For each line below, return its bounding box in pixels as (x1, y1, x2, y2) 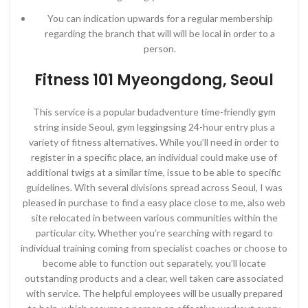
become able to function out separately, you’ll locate (42, 257, 266, 269)
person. (144, 43, 176, 54)
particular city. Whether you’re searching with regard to (35, 227, 273, 239)
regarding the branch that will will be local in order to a (45, 27, 275, 39)
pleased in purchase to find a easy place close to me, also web (23, 197, 285, 208)
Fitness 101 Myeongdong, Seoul (34, 69, 274, 91)
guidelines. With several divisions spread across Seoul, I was (25, 181, 283, 193)
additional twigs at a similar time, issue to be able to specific (27, 166, 281, 178)
